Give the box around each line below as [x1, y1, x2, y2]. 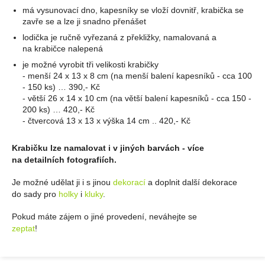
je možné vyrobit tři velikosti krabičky [22, 60, 159, 70]
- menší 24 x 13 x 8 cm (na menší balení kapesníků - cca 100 [22, 71, 253, 81]
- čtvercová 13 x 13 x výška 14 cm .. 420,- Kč [22, 116, 191, 126]
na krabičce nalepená [22, 43, 104, 53]
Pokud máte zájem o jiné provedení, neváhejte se [12, 211, 197, 221]
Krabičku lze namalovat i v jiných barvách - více [12, 143, 204, 153]
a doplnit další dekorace [146, 177, 237, 187]
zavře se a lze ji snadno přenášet [22, 16, 147, 26]
